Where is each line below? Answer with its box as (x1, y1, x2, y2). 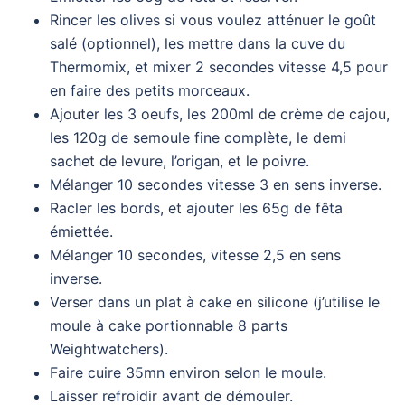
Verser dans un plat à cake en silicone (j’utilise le (50, 292, 380, 311)
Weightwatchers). (50, 339, 168, 358)
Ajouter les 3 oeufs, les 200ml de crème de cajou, (50, 104, 390, 123)
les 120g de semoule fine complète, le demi (50, 127, 346, 146)
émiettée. (50, 221, 113, 240)
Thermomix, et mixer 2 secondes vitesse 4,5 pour (50, 57, 388, 76)
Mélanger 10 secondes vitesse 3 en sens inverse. (50, 174, 381, 193)
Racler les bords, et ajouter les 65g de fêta (50, 198, 343, 217)
